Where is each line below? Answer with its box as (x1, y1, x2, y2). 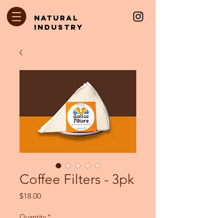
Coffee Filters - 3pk (19, 171, 134, 187)
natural (34, 13, 79, 22)
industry (34, 22, 84, 32)
